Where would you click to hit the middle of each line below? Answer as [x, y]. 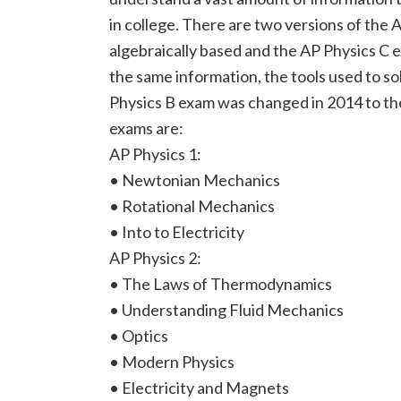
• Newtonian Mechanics [195, 180]
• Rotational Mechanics [192, 206]
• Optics [139, 336]
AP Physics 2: [155, 258]
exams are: [146, 128]
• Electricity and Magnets [199, 388]
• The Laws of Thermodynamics [221, 284]
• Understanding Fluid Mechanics [226, 310]
